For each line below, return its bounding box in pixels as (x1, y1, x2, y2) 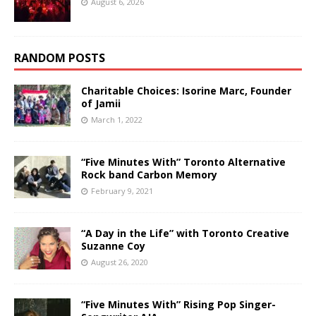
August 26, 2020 (91, 256, 148, 267)
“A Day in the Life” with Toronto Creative (81, 226, 289, 240)
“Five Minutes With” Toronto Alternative (81, 154, 286, 169)
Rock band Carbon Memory (81, 167, 217, 181)
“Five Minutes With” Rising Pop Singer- (81, 297, 276, 311)
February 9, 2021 (91, 185, 153, 196)
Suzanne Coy (81, 238, 145, 253)
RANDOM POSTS (14, 49, 105, 66)
